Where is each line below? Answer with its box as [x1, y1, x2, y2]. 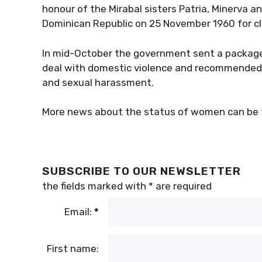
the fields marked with [42, 180, 149, 192]
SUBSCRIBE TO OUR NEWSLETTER [42, 164, 241, 178]
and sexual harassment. [42, 76, 154, 88]
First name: [47, 243, 99, 254]
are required [153, 180, 212, 192]
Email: [64, 206, 94, 218]
